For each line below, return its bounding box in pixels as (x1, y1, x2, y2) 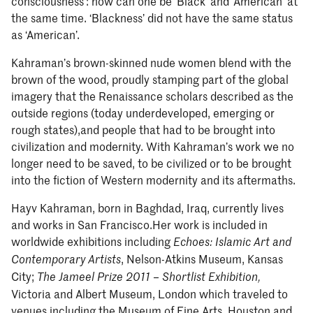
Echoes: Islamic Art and (173, 234, 291, 249)
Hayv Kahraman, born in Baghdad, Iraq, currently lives (11, 200, 284, 216)
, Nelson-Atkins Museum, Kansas (121, 251, 283, 267)
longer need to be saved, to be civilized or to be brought (11, 155, 291, 171)
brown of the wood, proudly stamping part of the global (11, 71, 289, 87)
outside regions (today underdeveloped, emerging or (11, 105, 275, 121)
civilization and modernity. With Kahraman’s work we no (11, 138, 294, 154)
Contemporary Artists (11, 252, 121, 267)
